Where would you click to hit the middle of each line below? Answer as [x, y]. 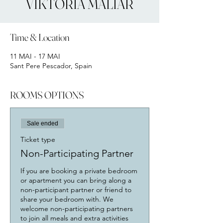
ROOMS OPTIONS [47, 95]
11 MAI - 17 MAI [35, 56]
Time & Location [40, 37]
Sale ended [43, 123]
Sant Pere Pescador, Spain [51, 66]
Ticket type [38, 139]
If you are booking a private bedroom [79, 171]
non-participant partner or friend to [76, 190]
